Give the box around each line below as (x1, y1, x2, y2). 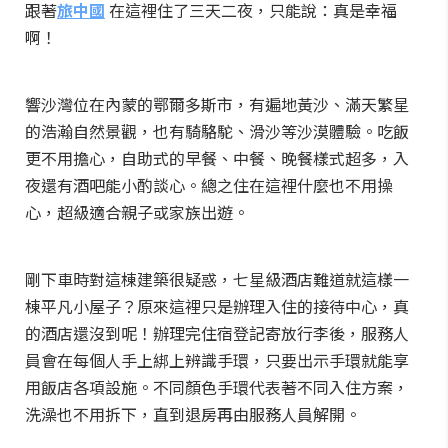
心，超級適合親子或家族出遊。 (25, 200, 249, 224)
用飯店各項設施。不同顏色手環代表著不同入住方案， (25, 375, 409, 399)
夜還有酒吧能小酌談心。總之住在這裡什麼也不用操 (25, 173, 393, 197)
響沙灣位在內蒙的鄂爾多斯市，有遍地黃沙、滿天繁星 (25, 92, 409, 116)
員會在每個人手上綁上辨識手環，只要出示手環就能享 (25, 348, 409, 372)
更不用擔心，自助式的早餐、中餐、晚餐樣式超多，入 (25, 146, 409, 170)
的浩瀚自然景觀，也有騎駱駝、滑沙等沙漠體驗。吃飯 (25, 119, 409, 143)
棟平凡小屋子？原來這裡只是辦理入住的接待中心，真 (25, 294, 409, 318)
